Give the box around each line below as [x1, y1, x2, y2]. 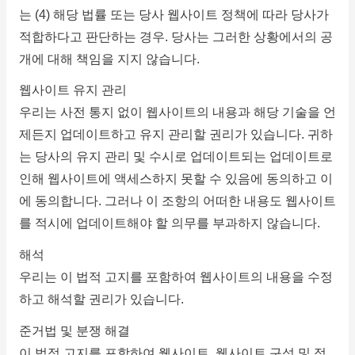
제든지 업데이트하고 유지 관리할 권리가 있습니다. [18, 128, 307, 142]
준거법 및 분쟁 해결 [18, 323, 130, 338]
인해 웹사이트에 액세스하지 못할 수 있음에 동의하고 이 [18, 172, 333, 186]
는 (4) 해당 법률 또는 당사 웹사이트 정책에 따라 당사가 [18, 7, 329, 21]
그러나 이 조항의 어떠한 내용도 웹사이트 [104, 194, 336, 208]
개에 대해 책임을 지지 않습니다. [18, 52, 200, 66]
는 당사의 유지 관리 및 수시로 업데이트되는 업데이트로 [18, 150, 333, 164]
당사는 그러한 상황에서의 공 [170, 29, 333, 44]
